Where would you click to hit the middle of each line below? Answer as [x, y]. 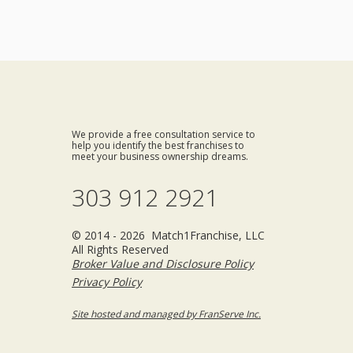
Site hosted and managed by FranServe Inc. [166, 314]
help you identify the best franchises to [158, 145]
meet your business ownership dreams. [160, 156]
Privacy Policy [107, 282]
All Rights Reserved [120, 249]
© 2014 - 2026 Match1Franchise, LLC [168, 235]
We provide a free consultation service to [163, 134]
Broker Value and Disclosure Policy [163, 264]
